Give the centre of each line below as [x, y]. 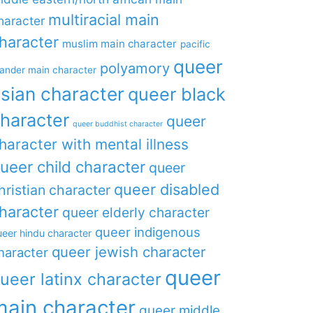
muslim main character [119, 44]
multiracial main [103, 20]
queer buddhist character [117, 124]
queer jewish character [129, 252]
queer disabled [166, 189]
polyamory [134, 68]
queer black [176, 94]
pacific [195, 44]
